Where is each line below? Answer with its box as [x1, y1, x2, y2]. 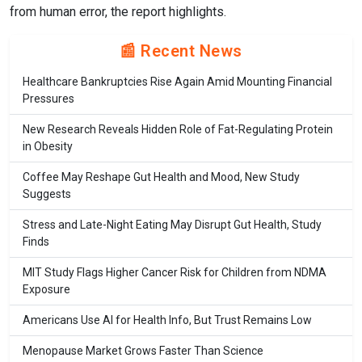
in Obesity [23, 140, 73, 154]
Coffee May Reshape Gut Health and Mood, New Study [23, 170, 300, 184]
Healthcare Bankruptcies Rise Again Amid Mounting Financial [23, 75, 332, 89]
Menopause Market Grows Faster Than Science [23, 344, 263, 358]
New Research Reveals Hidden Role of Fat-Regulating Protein [23, 123, 333, 137]
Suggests [23, 187, 71, 201]
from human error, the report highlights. [10, 4, 226, 20]
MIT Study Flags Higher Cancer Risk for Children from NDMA [23, 266, 326, 280]
